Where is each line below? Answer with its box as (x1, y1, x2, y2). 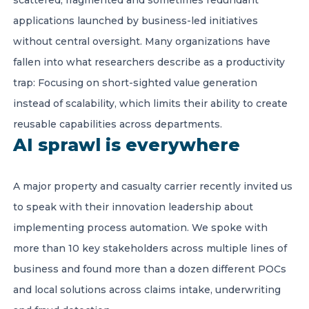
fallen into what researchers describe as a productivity (13, 56, 285, 68)
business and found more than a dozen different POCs (13, 263, 286, 275)
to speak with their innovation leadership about (13, 201, 253, 213)
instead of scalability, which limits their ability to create (13, 97, 288, 110)
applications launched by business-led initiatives (13, 14, 258, 27)
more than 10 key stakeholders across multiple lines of (13, 242, 287, 255)
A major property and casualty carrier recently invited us (13, 180, 292, 192)
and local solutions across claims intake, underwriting (13, 283, 281, 296)
